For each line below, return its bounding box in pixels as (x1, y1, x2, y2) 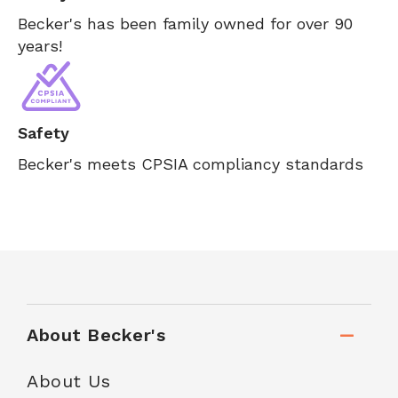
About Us (27, 370, 110, 392)
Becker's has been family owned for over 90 (18, 14, 353, 33)
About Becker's (27, 324, 165, 346)
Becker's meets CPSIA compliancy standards (18, 155, 363, 173)
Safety (18, 123, 69, 142)
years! (18, 36, 62, 55)
